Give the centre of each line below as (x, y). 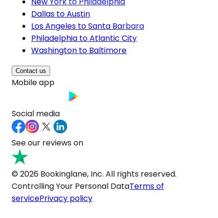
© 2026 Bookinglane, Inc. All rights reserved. (94, 174)
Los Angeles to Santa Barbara (88, 26)
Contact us (31, 71)
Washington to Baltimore (79, 50)
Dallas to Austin (61, 14)
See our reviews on (47, 143)
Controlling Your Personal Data (71, 186)
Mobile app (33, 82)
